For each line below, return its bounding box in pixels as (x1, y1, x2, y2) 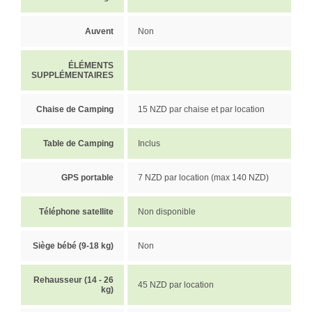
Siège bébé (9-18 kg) (33, 240, 114, 251)
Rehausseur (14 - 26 (33, 274, 114, 285)
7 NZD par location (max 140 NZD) (138, 172, 269, 182)
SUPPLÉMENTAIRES (31, 70, 114, 80)
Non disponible (138, 206, 196, 217)
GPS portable (61, 172, 114, 182)
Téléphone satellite (39, 206, 114, 217)
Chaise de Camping (36, 104, 114, 114)
